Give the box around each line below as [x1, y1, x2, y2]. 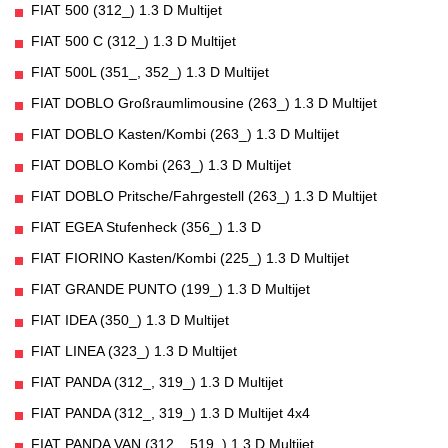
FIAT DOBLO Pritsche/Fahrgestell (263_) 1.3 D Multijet [31, 188, 377, 205]
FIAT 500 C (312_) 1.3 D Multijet [31, 33, 236, 50]
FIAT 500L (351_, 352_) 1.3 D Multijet [31, 64, 269, 81]
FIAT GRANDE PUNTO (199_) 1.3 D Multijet [31, 281, 310, 298]
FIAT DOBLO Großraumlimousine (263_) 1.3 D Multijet [31, 95, 377, 112]
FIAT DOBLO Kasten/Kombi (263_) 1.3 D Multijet [31, 126, 339, 143]
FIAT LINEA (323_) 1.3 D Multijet [31, 343, 237, 360]
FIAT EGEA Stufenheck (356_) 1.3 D [31, 219, 261, 236]
